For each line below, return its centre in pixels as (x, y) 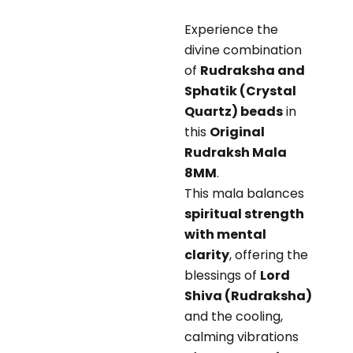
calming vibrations (242, 336)
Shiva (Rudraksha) (248, 295)
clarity (207, 255)
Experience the (231, 29)
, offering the (269, 255)
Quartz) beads (234, 111)
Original (237, 132)
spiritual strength (244, 214)
